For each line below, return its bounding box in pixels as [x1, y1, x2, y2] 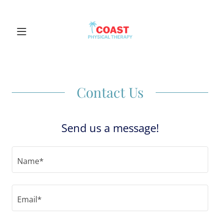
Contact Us [76, 83, 144, 101]
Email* [17, 193, 42, 205]
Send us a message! [61, 120, 159, 135]
